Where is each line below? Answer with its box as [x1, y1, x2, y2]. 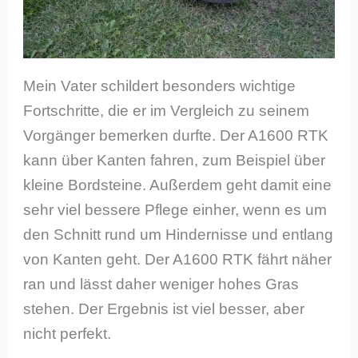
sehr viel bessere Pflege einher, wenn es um [23, 201, 328, 219]
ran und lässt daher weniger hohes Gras [23, 276, 300, 293]
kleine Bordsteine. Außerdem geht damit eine [23, 177, 332, 194]
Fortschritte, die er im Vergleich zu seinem [23, 102, 310, 120]
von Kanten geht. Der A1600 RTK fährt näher [23, 251, 332, 268]
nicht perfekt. [23, 325, 112, 343]
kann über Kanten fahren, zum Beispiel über [23, 152, 326, 169]
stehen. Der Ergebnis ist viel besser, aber [23, 300, 305, 318]
